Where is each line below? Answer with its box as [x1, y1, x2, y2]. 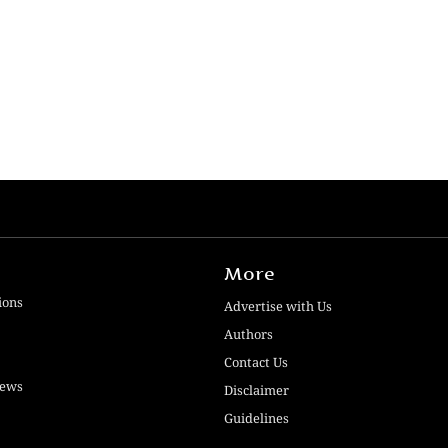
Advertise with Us [224, 296, 332, 315]
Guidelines [224, 408, 289, 427]
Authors [224, 324, 273, 343]
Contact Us [224, 352, 288, 371]
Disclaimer [224, 380, 289, 399]
